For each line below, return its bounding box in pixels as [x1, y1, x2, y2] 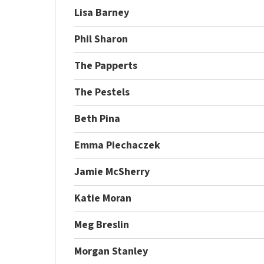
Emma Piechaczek [74, 137, 161, 153]
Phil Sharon [74, 31, 128, 47]
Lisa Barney [74, 5, 130, 20]
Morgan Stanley [74, 243, 148, 259]
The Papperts [74, 58, 138, 73]
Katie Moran [74, 190, 132, 206]
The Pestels [74, 84, 130, 100]
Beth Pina [74, 111, 121, 126]
